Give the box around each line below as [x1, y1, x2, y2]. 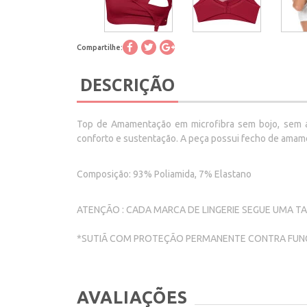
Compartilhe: [77, 43, 123, 51]
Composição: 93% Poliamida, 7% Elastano [77, 169, 254, 180]
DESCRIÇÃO [80, 73, 175, 96]
